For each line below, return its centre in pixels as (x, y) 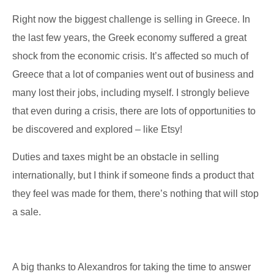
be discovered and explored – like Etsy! (97, 130)
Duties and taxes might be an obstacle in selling (116, 157)
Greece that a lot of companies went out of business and (133, 75)
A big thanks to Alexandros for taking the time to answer (131, 267)
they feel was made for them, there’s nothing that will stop (135, 194)
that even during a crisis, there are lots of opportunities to (134, 111)
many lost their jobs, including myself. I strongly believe (131, 93)
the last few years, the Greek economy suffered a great (129, 38)
